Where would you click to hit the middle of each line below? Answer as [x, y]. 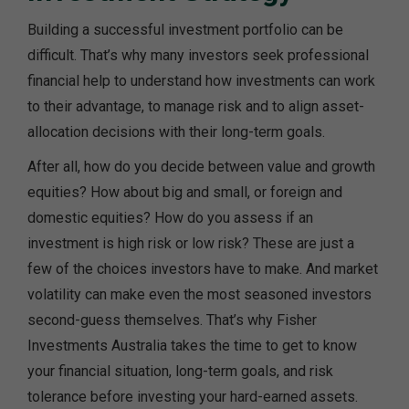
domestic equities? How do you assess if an [170, 217]
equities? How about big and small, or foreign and [185, 192]
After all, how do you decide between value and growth [201, 166]
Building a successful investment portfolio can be [185, 29]
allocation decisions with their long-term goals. [176, 131]
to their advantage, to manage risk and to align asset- [196, 106]
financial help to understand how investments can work [201, 80]
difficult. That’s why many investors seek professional [198, 55]
